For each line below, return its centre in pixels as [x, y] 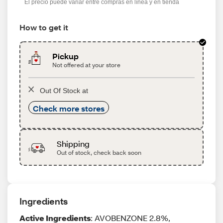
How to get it [44, 27]
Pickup [66, 56]
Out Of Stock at [64, 91]
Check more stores [69, 108]
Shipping [73, 144]
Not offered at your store [87, 65]
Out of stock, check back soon [99, 153]
